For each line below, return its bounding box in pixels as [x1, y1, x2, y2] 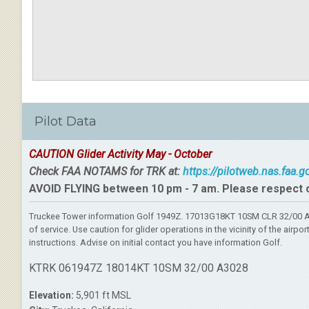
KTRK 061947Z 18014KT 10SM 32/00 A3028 [29, 261, 248, 275]
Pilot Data [34, 114, 97, 129]
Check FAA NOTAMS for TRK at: [29, 165, 183, 178]
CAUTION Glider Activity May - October [29, 148, 212, 161]
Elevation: [29, 290, 74, 301]
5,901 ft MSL [74, 290, 131, 301]
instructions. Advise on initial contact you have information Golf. [29, 237, 282, 248]
